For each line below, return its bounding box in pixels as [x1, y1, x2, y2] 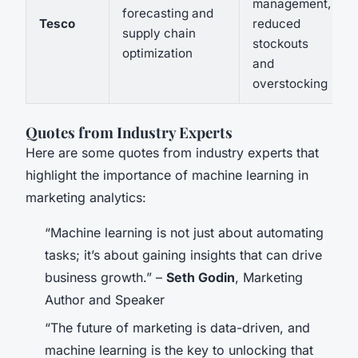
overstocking [253, 76, 328, 92]
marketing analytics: [26, 189, 146, 206]
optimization [122, 46, 193, 62]
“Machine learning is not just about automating [45, 225, 324, 241]
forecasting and [122, 6, 213, 22]
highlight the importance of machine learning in [26, 167, 308, 184]
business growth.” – [45, 269, 166, 286]
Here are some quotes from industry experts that [26, 145, 319, 161]
